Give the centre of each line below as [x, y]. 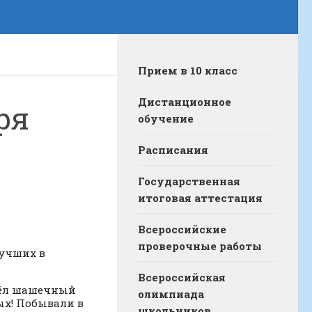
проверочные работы [200, 246]
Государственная [189, 181]
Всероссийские [182, 229]
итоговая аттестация [200, 198]
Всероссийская [182, 278]
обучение [166, 119]
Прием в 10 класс [188, 71]
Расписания [173, 150]
